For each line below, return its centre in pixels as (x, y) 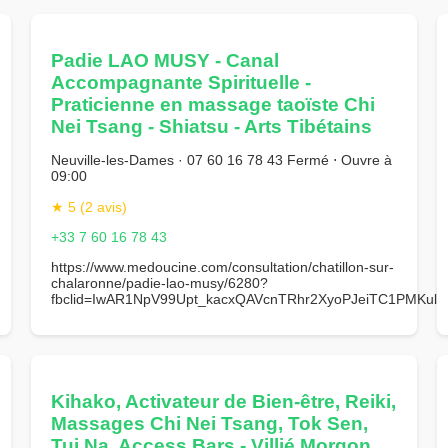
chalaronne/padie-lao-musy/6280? (159, 283)
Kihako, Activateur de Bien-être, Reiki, (223, 401)
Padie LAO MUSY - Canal (164, 60)
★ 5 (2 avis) (88, 206)
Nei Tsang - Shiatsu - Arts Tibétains (211, 126)
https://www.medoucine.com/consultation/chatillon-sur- (222, 267)
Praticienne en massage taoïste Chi (212, 104)
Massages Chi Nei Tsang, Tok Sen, (209, 423)
